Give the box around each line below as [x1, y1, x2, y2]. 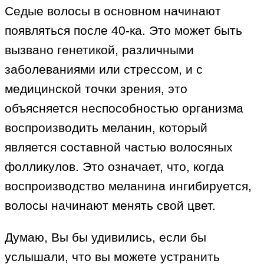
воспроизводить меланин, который [5, 121, 207, 135]
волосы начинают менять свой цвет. [5, 199, 216, 213]
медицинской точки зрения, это [5, 82, 187, 96]
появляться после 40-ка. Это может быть [5, 24, 242, 38]
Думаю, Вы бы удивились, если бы [5, 230, 206, 245]
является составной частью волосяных [5, 140, 233, 154]
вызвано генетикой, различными [5, 43, 194, 57]
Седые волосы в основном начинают [5, 4, 221, 18]
